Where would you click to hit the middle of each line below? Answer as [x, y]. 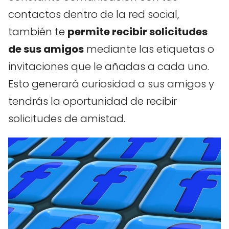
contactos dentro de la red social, [94, 14]
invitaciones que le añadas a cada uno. [109, 66]
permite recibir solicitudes [138, 31]
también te [38, 31]
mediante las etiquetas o [149, 49]
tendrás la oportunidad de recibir [93, 101]
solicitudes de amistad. [67, 118]
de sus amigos [46, 49]
